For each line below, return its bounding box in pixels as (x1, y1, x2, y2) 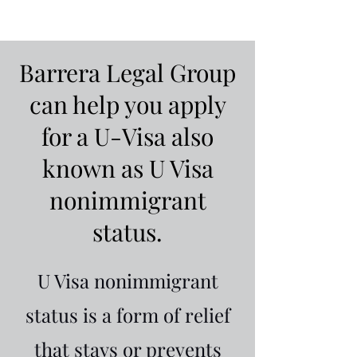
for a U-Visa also (41, 120, 214, 152)
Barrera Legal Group (19, 57, 236, 88)
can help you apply (29, 88, 226, 120)
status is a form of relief (25, 302, 230, 328)
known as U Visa (41, 152, 214, 184)
